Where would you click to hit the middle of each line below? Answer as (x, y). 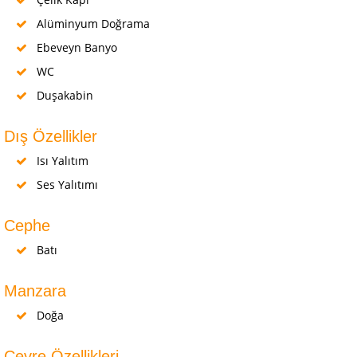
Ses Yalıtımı (66, 185)
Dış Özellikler (51, 137)
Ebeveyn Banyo (75, 48)
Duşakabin (63, 96)
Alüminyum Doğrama (92, 24)
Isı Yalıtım (61, 161)
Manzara (35, 291)
